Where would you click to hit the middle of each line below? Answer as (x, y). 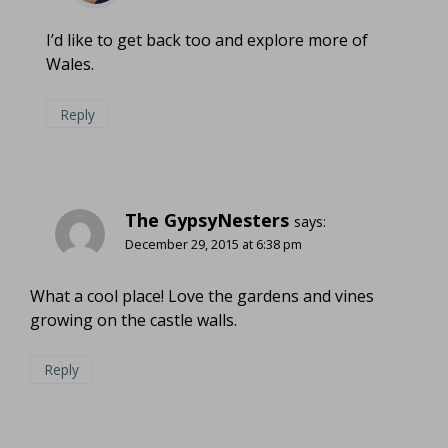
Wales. (70, 63)
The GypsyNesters (207, 220)
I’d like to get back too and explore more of (207, 39)
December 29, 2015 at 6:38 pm (213, 244)
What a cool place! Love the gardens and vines (202, 295)
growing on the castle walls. (133, 319)
